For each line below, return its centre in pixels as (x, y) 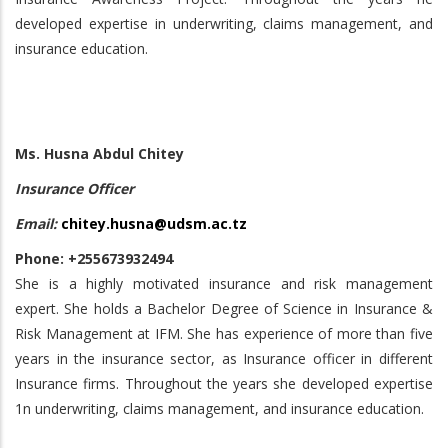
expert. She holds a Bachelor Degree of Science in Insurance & (224, 308)
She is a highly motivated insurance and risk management (224, 283)
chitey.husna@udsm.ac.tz (154, 223)
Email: (38, 223)
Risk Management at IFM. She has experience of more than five (224, 333)
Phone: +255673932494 (94, 258)
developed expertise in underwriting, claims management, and (224, 23)
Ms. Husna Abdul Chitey (99, 153)
